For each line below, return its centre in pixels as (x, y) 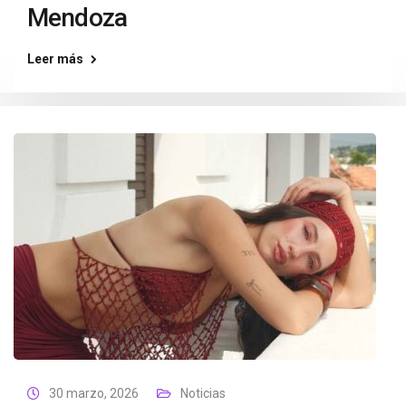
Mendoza (77, 18)
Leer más (55, 59)
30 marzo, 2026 (94, 393)
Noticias (203, 393)
